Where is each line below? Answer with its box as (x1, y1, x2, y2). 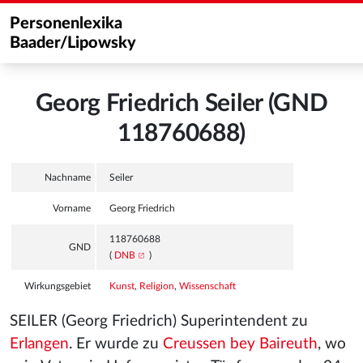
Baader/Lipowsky (10, 35, 136, 51)
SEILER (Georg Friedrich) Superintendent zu (10, 314, 308, 329)
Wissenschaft (179, 281, 236, 291)
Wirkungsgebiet (24, 281, 91, 291)
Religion (139, 281, 174, 291)
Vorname (53, 203, 91, 213)
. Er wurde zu (69, 336, 163, 352)
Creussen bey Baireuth (163, 336, 318, 352)
